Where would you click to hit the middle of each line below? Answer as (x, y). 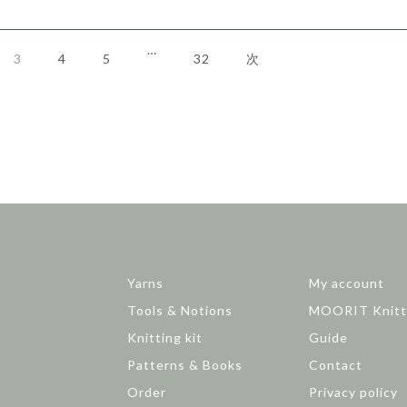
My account (347, 283)
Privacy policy (354, 392)
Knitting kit (164, 338)
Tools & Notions (179, 310)
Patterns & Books (184, 365)
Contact (336, 365)
